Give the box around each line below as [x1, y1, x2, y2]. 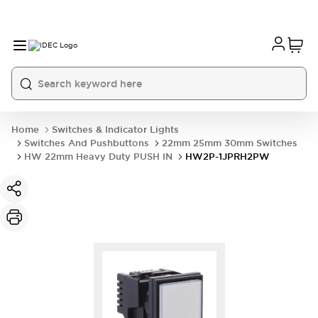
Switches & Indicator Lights [52, 124, 179, 136]
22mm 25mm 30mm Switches [162, 137, 297, 149]
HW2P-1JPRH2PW [185, 150, 270, 163]
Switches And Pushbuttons [24, 137, 149, 149]
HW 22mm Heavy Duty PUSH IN [24, 150, 172, 163]
